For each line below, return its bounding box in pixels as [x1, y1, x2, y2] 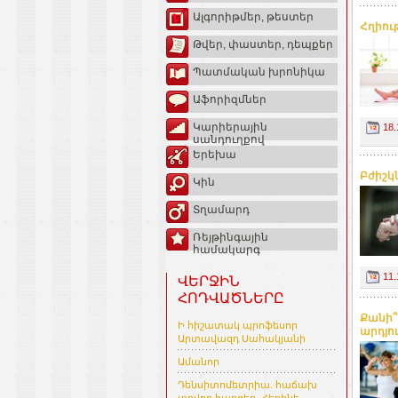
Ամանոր [178, 356, 219, 368]
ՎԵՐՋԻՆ [178, 274, 240, 290]
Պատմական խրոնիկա [193, 66, 325, 79]
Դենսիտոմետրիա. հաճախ [178, 379, 317, 391]
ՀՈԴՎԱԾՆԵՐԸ [178, 291, 284, 306]
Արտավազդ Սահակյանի [178, 333, 306, 345]
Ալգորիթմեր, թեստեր [193, 11, 314, 24]
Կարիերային [193, 121, 267, 134]
